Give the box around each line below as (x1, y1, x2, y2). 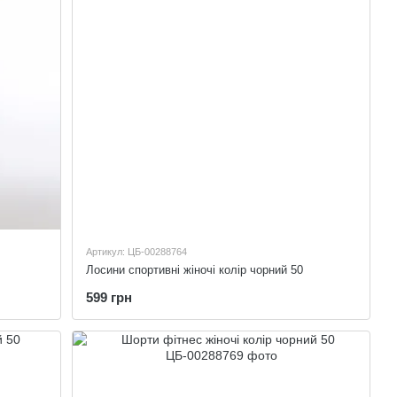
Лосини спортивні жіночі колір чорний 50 (86, 263, 304, 277)
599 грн (86, 290, 133, 306)
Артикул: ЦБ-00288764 (86, 246, 188, 258)
